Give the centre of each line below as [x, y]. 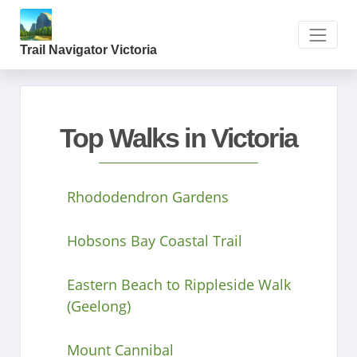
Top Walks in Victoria [178, 137]
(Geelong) [98, 306]
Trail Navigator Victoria [88, 50]
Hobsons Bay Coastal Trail [154, 240]
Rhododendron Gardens [147, 196]
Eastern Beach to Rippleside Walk [178, 284]
